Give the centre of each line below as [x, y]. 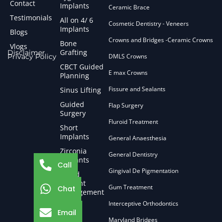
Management [82, 192]
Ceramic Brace [129, 7]
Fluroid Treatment [133, 121]
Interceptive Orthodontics [143, 203]
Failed [70, 174]
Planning [74, 75]
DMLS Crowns [128, 56]
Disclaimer [27, 52]
